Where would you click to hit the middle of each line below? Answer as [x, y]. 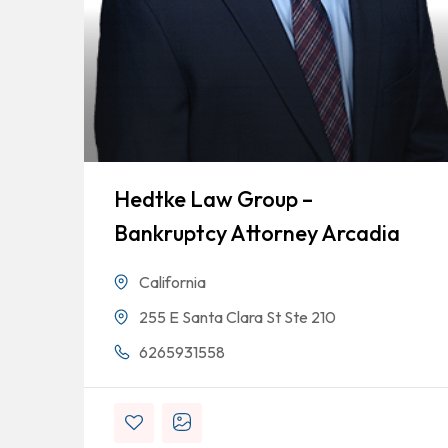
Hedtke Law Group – [213, 198]
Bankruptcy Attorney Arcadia [257, 232]
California [172, 281]
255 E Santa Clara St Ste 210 [237, 316]
